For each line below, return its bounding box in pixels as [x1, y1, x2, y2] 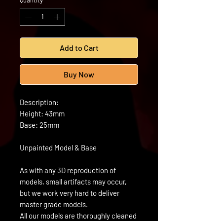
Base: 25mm [20, 120, 59, 129]
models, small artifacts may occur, [20, 177, 127, 186]
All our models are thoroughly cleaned [20, 211, 137, 220]
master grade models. [20, 199, 88, 209]
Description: [20, 97, 59, 107]
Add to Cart [59, 42, 99, 52]
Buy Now [64, 69, 94, 79]
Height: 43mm [20, 109, 65, 118]
